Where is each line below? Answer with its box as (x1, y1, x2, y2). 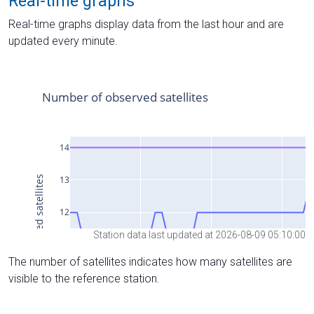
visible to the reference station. (8, 272, 160, 286)
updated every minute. (8, 34, 118, 48)
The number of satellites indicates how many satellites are (8, 255, 292, 269)
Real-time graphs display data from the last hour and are (8, 17, 284, 31)
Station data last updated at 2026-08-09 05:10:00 (93, 229, 306, 241)
